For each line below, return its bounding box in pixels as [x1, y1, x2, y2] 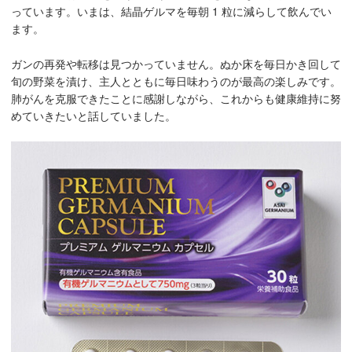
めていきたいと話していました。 [11, 107, 176, 123]
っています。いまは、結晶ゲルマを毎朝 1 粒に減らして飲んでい [11, 3, 332, 20]
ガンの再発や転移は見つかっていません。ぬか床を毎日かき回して [11, 55, 341, 71]
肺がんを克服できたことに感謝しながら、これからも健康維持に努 [11, 90, 341, 106]
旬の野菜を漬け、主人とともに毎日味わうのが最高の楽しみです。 [11, 72, 341, 89]
